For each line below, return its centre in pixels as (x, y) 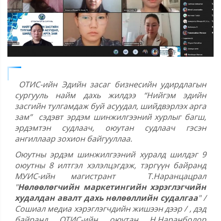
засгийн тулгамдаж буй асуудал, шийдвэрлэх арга (110, 106)
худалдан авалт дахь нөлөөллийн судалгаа (107, 198)
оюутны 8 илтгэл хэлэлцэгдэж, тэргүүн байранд (110, 166)
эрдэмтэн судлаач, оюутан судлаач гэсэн (110, 128)
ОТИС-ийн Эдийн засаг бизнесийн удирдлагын (110, 85)
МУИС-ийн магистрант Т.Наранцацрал (110, 176)
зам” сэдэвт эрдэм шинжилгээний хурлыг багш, (110, 117)
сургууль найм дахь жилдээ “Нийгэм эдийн (110, 95)
